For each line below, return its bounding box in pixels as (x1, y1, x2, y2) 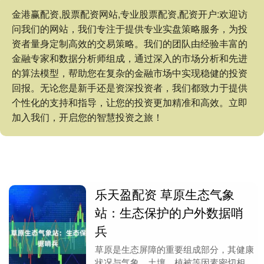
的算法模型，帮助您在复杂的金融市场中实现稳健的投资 (12, 66, 247, 80)
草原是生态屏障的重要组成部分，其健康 (95, 243, 255, 255)
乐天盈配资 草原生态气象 (95, 185, 235, 203)
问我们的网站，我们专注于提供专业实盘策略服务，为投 (12, 22, 247, 35)
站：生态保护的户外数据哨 (95, 203, 244, 221)
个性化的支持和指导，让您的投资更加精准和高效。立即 (12, 95, 247, 109)
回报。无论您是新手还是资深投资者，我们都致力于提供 (12, 81, 247, 94)
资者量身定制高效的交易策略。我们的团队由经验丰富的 (12, 37, 247, 50)
